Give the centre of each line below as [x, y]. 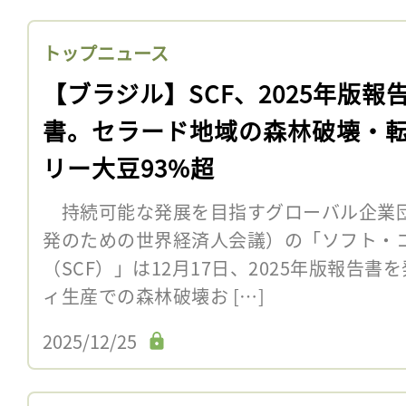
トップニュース [106, 53]
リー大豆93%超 [129, 167]
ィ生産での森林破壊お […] [154, 295]
